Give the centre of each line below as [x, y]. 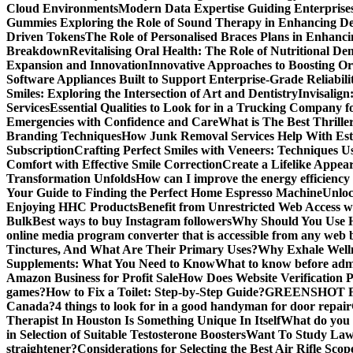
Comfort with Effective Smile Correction [114, 164]
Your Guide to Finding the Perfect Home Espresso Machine [164, 193]
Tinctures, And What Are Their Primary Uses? [132, 249]
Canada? [31, 306]
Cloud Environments [62, 8]
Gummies [32, 22]
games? [26, 292]
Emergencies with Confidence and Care [112, 122]
